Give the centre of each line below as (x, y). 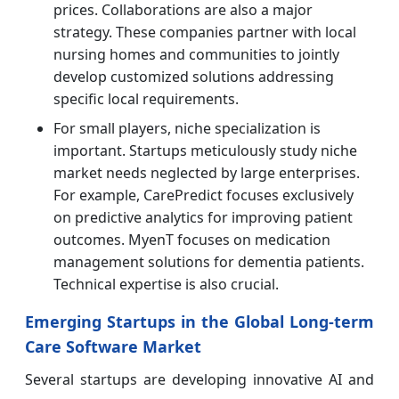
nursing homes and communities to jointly (196, 54)
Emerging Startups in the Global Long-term (199, 321)
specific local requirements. (146, 98)
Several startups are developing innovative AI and (199, 379)
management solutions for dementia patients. (209, 261)
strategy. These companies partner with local (205, 32)
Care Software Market (113, 346)
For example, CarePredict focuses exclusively (204, 195)
